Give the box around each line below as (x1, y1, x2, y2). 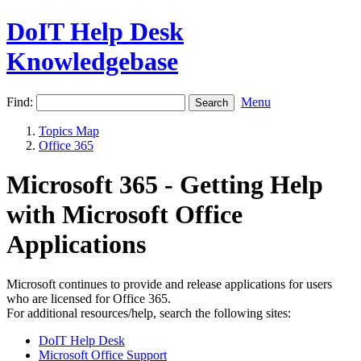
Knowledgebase (6, 47, 178, 77)
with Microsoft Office (6, 200, 243, 230)
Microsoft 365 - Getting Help (6, 170, 323, 200)
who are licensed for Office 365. (6, 291, 171, 305)
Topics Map (39, 123, 99, 138)
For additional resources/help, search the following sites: (6, 305, 291, 320)
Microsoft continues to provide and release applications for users (6, 276, 332, 291)
